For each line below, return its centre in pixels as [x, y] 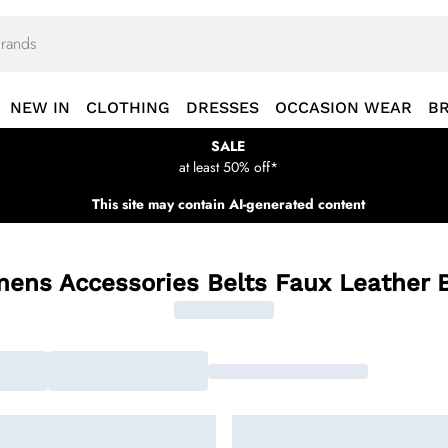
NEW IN [40, 107]
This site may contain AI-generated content [228, 204]
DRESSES [222, 107]
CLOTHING [128, 107]
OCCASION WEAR [343, 107]
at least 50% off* [228, 167]
